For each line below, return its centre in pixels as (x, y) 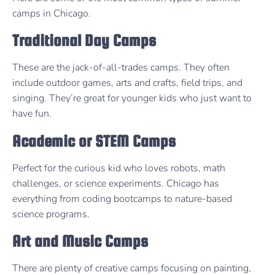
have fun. (32, 114)
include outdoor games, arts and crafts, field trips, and (127, 83)
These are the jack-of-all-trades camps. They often (121, 68)
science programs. (51, 214)
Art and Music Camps (80, 241)
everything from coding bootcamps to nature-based (122, 199)
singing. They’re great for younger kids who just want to (132, 99)
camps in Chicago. (53, 13)
